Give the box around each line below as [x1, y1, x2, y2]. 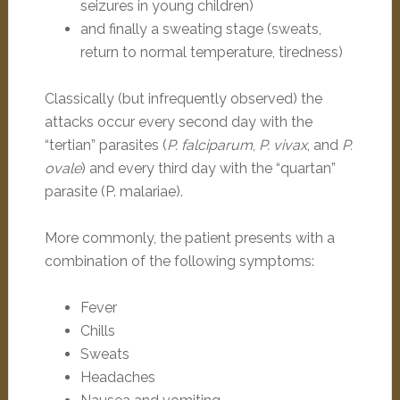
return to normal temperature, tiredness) [79, 44, 343, 61]
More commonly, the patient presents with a [44, 229, 335, 246]
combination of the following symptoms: [44, 253, 314, 270]
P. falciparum [166, 137, 253, 154]
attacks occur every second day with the [44, 113, 312, 130]
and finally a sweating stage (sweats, [79, 21, 321, 37]
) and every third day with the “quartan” [80, 160, 336, 177]
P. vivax [258, 137, 307, 154]
